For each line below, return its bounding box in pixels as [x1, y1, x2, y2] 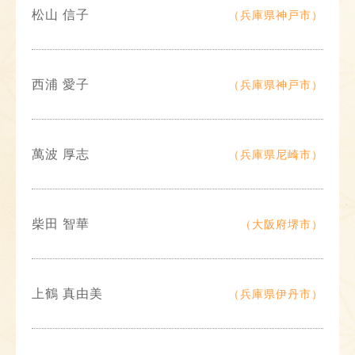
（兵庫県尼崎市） [228, 147, 323, 161]
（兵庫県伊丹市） [228, 287, 323, 300]
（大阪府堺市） [240, 217, 323, 231]
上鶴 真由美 [32, 286, 103, 300]
